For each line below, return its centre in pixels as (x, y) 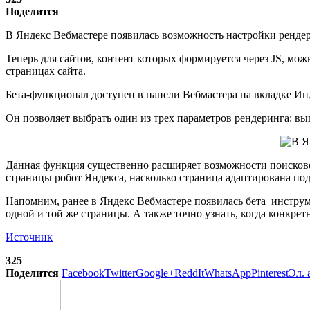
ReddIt (189, 273)
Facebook (83, 273)
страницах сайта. (47, 71)
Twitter (120, 273)
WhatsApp (228, 273)
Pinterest (270, 273)
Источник (29, 237)
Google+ (155, 273)
